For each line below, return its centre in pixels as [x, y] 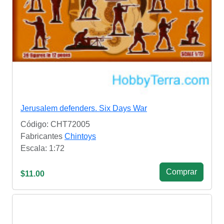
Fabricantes [42, 136]
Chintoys [80, 136]
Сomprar [181, 172]
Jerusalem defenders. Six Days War [84, 108]
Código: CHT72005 [55, 124]
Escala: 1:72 [42, 148]
